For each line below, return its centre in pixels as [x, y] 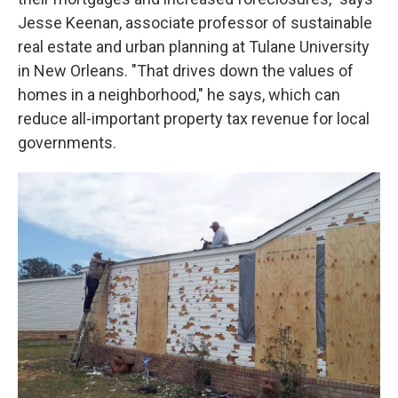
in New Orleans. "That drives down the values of [186, 71]
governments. [67, 143]
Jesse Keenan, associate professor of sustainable [195, 23]
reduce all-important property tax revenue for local [194, 119]
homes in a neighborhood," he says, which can [179, 95]
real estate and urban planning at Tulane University [194, 47]
